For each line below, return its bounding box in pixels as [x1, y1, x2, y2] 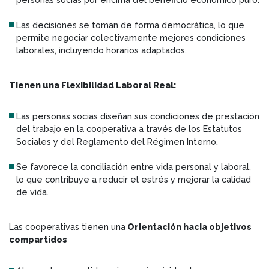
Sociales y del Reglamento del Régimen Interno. [16, 136, 218, 147]
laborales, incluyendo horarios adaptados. [16, 44, 187, 55]
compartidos [9, 234, 67, 244]
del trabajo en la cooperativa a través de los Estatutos [16, 123, 242, 134]
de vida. [16, 186, 49, 197]
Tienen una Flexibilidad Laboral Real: [9, 79, 176, 90]
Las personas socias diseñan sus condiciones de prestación [16, 110, 259, 121]
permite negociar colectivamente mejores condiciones [16, 32, 246, 43]
